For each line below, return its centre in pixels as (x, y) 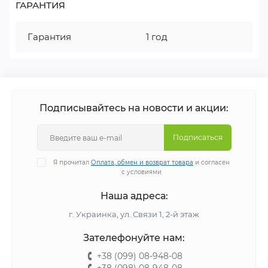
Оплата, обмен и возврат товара (142, 162)
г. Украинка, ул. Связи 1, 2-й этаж (134, 214)
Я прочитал (72, 162)
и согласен (211, 162)
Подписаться (197, 137)
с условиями (141, 172)
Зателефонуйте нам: (134, 238)
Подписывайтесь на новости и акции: (134, 108)
